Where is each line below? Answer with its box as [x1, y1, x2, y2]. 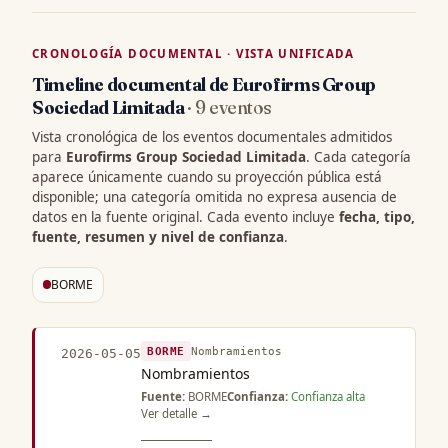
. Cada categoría [306, 147, 411, 166]
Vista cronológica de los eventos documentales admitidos [32, 127, 392, 146]
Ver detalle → [141, 405, 212, 421]
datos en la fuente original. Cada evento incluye [32, 207, 339, 226]
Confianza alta [291, 388, 365, 404]
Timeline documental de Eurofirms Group [32, 72, 377, 96]
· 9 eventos [187, 95, 272, 119]
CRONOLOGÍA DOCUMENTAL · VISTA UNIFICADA [32, 45, 355, 61]
